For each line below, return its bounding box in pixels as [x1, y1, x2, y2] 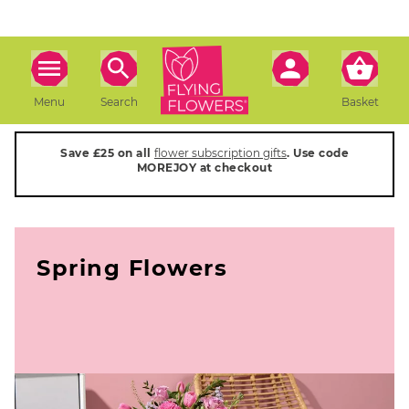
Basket [341, 94, 379, 109]
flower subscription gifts [154, 146, 287, 160]
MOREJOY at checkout [136, 161, 273, 174]
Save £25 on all [60, 146, 154, 160]
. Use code [287, 146, 349, 160]
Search [100, 94, 138, 109]
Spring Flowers [37, 255, 227, 281]
